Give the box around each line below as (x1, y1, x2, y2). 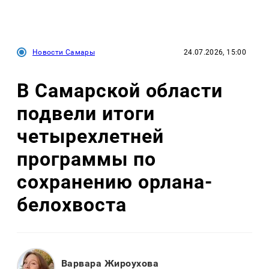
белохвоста (17, 193, 127, 216)
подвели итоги (17, 102, 155, 125)
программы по (17, 148, 156, 171)
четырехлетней (17, 125, 164, 148)
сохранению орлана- (17, 171, 213, 193)
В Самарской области (17, 79, 223, 102)
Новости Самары (32, 48, 95, 57)
